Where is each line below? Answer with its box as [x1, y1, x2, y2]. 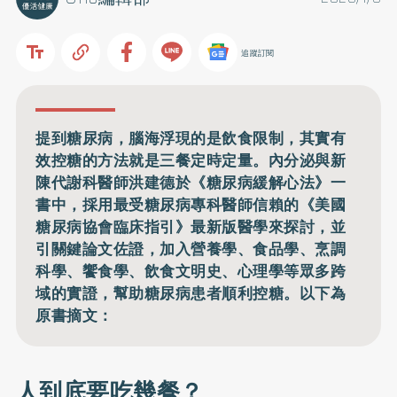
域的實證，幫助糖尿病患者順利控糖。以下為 [35, 281, 346, 305]
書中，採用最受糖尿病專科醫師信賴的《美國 [35, 192, 346, 216]
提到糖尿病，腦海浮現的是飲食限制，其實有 [35, 126, 346, 150]
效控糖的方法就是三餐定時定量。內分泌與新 [35, 148, 346, 172]
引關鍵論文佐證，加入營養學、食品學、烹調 [35, 237, 346, 261]
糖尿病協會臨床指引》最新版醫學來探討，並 [35, 214, 346, 238]
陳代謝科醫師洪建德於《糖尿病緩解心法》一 [35, 170, 346, 194]
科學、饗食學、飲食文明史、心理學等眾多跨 [35, 259, 346, 283]
